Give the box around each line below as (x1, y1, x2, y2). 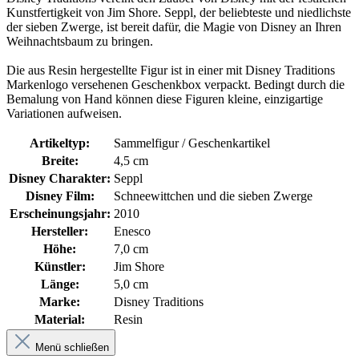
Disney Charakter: (9, 171, 111, 185)
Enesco (114, 224, 151, 238)
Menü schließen (35, 341, 109, 353)
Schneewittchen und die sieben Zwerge (114, 188, 313, 203)
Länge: (40, 276, 79, 291)
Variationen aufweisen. (6, 106, 122, 120)
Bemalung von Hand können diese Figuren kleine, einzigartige (6, 91, 323, 106)
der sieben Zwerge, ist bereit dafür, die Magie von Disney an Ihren (6, 19, 341, 34)
